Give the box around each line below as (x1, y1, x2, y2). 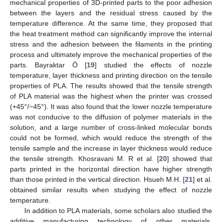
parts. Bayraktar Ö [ (10, 60, 87, 69)
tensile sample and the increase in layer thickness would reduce (10, 144, 212, 152)
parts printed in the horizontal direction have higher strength (10, 165, 212, 173)
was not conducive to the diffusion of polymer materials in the (10, 112, 212, 121)
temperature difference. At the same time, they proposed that (10, 19, 212, 27)
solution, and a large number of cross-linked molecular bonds (10, 123, 212, 131)
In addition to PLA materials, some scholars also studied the (24, 206, 212, 215)
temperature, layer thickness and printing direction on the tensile (10, 71, 212, 79)
